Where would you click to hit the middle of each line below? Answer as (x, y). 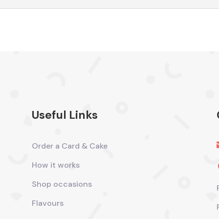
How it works (55, 165)
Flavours (47, 203)
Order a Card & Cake (69, 146)
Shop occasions (62, 184)
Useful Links (65, 115)
